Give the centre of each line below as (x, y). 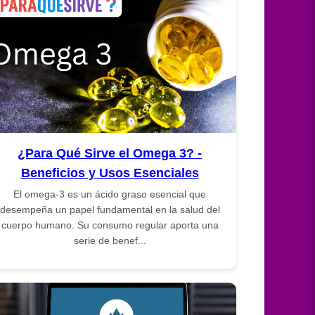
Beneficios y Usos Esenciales (110, 173)
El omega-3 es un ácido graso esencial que (110, 194)
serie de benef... (110, 240)
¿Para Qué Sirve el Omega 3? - (110, 153)
